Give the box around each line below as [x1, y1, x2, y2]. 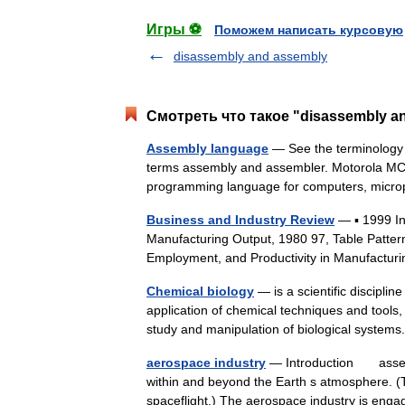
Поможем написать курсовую [214, 23, 403, 37]
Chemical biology [146, 284, 254, 298]
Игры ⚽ [146, 22, 202, 37]
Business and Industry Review [146, 212, 334, 227]
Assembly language [146, 141, 268, 155]
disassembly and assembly [174, 49, 327, 63]
